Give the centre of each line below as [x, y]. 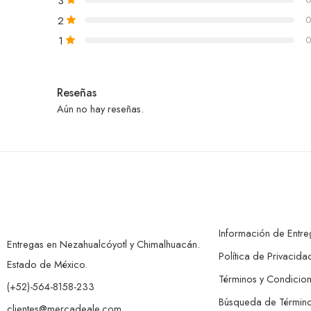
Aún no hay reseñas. [100, 108]
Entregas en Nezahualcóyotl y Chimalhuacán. [103, 244]
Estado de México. [47, 264]
